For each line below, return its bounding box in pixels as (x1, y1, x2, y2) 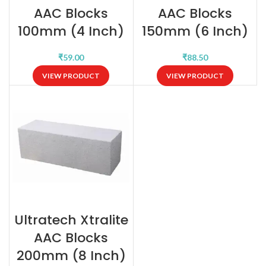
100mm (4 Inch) (18, 21, 125, 40)
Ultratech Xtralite (14, 211, 128, 229)
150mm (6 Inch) (141, 21, 248, 40)
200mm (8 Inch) (16, 246, 126, 265)
